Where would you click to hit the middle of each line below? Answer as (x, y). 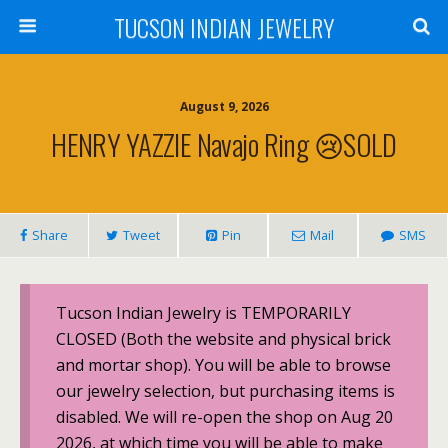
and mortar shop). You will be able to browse (223, 364)
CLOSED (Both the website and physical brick (223, 338)
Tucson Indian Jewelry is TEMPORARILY (203, 312)
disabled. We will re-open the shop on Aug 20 (224, 416)
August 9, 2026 (224, 106)
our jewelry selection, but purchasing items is (225, 390)
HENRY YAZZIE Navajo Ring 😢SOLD (224, 144)
